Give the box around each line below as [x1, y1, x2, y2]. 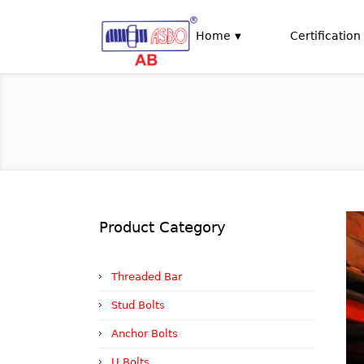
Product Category [99, 219, 226, 236]
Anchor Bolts [111, 327, 178, 340]
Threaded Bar [111, 271, 182, 283]
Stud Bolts [111, 299, 165, 311]
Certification [290, 29, 361, 42]
